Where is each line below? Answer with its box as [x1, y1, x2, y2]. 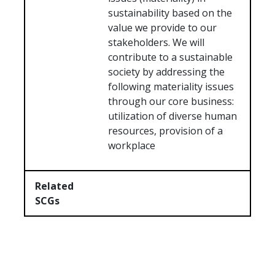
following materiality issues [108, 80, 234, 94]
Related [35, 179, 74, 193]
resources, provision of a [108, 124, 223, 138]
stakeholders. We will [108, 36, 205, 50]
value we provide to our [108, 21, 217, 35]
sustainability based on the [108, 6, 233, 20]
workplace [108, 139, 156, 153]
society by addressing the [108, 65, 225, 79]
